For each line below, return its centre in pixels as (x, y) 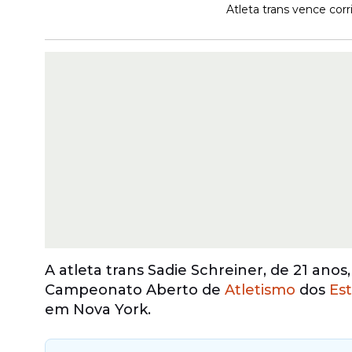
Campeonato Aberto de (135, 290)
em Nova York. (100, 310)
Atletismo (260, 290)
